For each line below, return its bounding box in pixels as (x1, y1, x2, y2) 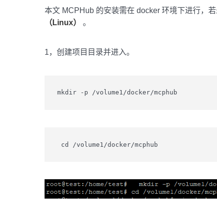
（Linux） (45, 18, 81, 27)
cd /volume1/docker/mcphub (57, 140, 158, 148)
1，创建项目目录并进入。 (45, 47, 134, 56)
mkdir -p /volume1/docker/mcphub (57, 89, 177, 96)
